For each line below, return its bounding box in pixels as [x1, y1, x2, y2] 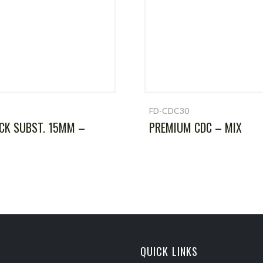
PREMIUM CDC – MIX [149, 119, 242, 136]
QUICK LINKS [140, 244, 198, 259]
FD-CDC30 [149, 106, 190, 116]
